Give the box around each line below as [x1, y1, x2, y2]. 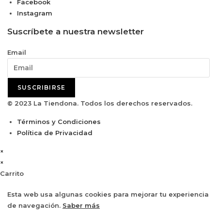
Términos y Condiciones [17, 118, 101, 126]
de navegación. [7, 201, 62, 210]
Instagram [17, 9, 52, 17]
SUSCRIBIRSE [17, 84, 66, 92]
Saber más [62, 201, 100, 210]
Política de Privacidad [17, 129, 93, 137]
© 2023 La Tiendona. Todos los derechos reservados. [7, 99, 192, 108]
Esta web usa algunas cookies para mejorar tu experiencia [7, 190, 209, 199]
